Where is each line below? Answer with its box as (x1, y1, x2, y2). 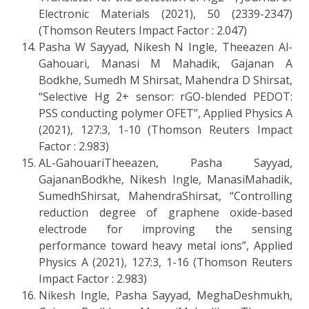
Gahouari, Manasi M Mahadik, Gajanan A (39, 55, 292, 71)
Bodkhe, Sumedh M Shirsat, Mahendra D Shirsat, (39, 72, 292, 88)
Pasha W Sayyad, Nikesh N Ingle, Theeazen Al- (39, 39, 292, 54)
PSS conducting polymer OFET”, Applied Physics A (39, 105, 292, 121)
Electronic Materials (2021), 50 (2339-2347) (39, 6, 292, 21)
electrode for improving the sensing (39, 221, 292, 237)
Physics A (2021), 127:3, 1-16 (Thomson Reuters (39, 254, 292, 270)
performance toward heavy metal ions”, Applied (39, 237, 292, 253)
